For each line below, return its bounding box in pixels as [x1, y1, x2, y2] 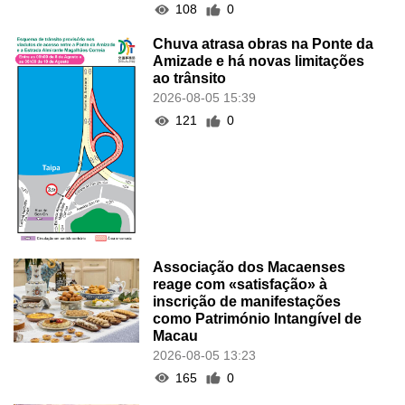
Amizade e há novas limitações [153, 53, 365, 70]
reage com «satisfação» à [153, 276, 328, 292]
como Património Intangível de [153, 310, 363, 326]
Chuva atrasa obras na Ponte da [153, 36, 374, 52]
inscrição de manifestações [153, 293, 342, 309]
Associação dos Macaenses [153, 259, 346, 275]
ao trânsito [153, 71, 227, 87]
